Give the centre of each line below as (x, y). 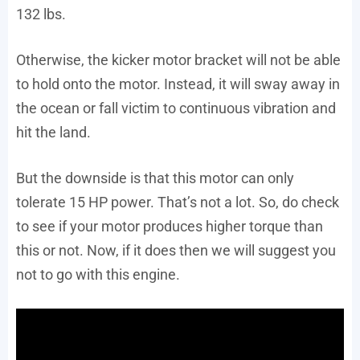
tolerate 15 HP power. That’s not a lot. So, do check (178, 202)
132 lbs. (41, 14)
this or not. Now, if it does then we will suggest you (176, 251)
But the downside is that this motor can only (155, 178)
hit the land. (53, 133)
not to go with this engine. (98, 275)
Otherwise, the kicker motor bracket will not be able (178, 60)
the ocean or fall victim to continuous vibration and (176, 108)
